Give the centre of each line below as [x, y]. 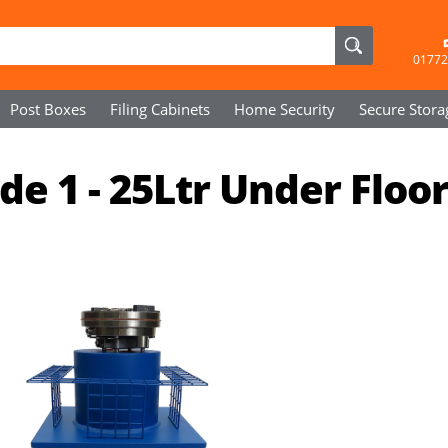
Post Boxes [48, 109]
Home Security [284, 109]
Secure [384, 109]
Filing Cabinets [160, 109]
